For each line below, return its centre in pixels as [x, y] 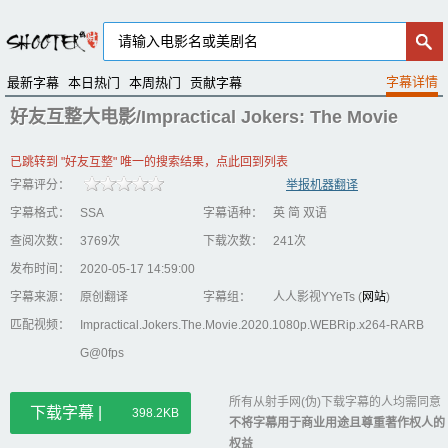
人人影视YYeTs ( [317, 297]
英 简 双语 [299, 213]
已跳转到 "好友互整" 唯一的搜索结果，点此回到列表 [149, 162]
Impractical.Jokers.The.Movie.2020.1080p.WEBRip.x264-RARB [252, 325]
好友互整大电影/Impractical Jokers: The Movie [204, 117]
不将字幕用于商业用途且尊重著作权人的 [337, 423]
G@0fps [102, 353]
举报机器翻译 [322, 185]
